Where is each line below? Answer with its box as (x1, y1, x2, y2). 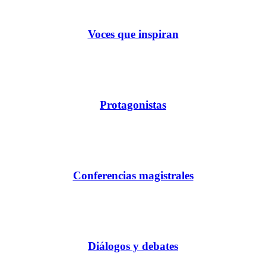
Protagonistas (100, 99, 166, 112)
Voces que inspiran (87, 28, 179, 41)
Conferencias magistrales (72, 169, 194, 182)
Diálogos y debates (88, 239, 178, 252)
